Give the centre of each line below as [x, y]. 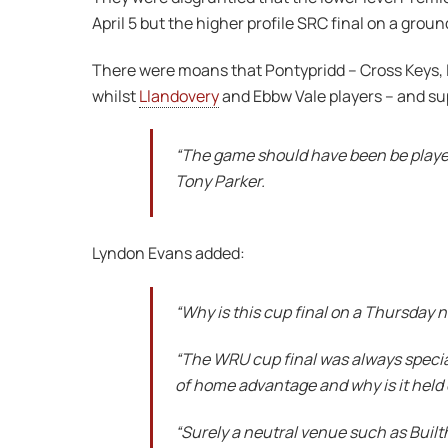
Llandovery [179, 95]
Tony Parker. [220, 181]
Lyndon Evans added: [168, 252]
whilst [115, 95]
